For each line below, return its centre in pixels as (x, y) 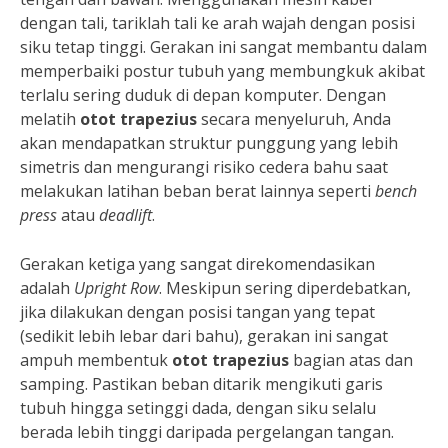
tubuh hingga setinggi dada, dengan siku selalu (198, 407)
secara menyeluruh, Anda (294, 118)
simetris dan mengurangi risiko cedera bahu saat (204, 166)
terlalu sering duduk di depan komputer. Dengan (203, 94)
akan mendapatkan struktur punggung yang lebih (209, 142)
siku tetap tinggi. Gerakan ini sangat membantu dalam (223, 46)
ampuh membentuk (96, 359)
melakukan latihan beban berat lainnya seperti (197, 190)
